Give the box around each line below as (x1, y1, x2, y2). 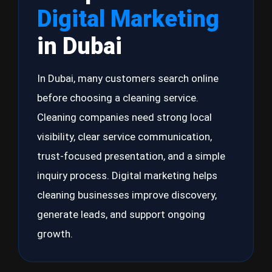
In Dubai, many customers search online (37, 72, 219, 84)
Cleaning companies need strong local (37, 111, 212, 123)
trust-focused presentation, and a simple (37, 150, 225, 162)
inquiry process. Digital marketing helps (37, 169, 217, 182)
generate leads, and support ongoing (37, 208, 205, 220)
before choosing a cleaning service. (37, 92, 199, 104)
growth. (37, 228, 73, 240)
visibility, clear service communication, (37, 131, 212, 143)
